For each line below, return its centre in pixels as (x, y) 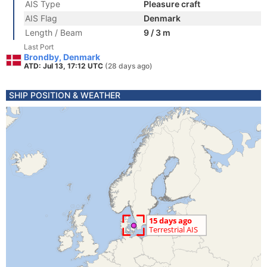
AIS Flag (41, 18)
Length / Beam (54, 32)
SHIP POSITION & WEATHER (65, 95)
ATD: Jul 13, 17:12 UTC (64, 66)
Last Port (39, 47)
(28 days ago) (129, 66)
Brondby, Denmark (62, 57)
